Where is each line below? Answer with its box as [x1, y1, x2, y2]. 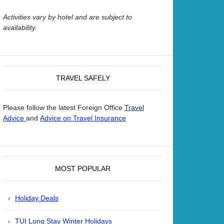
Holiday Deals [15, 194, 58, 202]
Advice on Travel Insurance [40, 114, 126, 122]
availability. [3, 23, 37, 31]
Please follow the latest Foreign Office [3, 103, 124, 111]
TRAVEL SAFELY [55, 73, 110, 82]
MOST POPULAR [55, 164, 110, 172]
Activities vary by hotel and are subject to [3, 12, 132, 21]
